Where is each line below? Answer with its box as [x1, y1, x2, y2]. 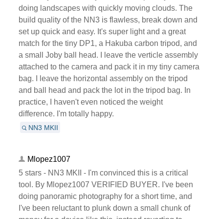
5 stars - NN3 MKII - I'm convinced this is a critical [18, 168, 188, 177]
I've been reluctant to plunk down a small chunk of [18, 203, 190, 212]
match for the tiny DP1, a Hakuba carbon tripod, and [18, 39, 197, 47]
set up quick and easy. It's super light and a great [18, 27, 186, 36]
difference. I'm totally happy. [18, 109, 114, 118]
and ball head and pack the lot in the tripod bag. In [18, 86, 191, 94]
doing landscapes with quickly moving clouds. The [18, 3, 193, 12]
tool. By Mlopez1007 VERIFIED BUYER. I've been [18, 180, 193, 189]
